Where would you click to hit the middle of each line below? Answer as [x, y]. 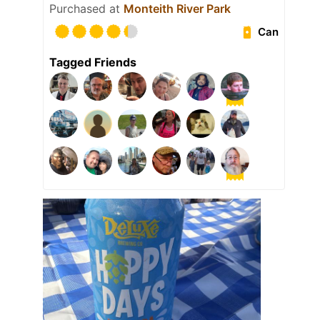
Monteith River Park [177, 9]
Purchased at [86, 9]
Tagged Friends [93, 62]
